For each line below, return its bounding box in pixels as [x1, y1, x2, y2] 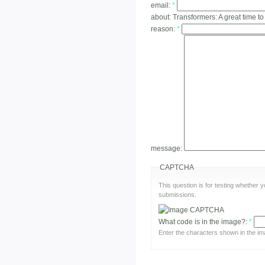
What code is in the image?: [159, 218, 249, 227]
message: [151, 144, 184, 153]
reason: [151, 24, 177, 33]
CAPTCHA [160, 163, 194, 172]
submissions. [159, 190, 196, 198]
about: [151, 12, 173, 21]
